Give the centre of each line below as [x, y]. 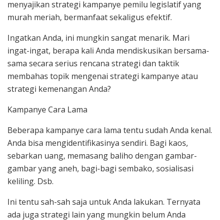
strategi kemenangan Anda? [59, 89]
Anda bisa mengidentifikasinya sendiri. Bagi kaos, [98, 143]
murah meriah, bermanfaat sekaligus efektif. [90, 17]
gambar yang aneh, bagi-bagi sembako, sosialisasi [100, 169]
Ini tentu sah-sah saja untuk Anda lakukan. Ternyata [104, 202]
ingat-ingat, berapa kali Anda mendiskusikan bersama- [108, 51]
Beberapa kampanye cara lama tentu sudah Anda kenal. [110, 130]
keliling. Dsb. [30, 181]
